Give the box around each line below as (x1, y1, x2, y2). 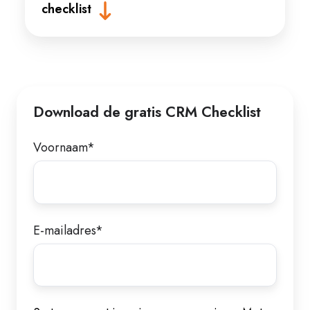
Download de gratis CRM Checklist (33, 100, 261, 122)
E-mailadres (33, 221, 95, 239)
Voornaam (33, 138, 87, 156)
